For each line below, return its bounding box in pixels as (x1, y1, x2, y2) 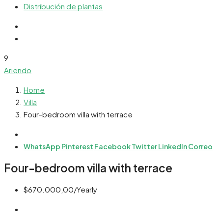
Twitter (132, 142, 158, 151)
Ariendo (4, 65, 31, 75)
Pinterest (61, 142, 93, 151)
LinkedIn (158, 142, 188, 151)
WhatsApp (24, 142, 60, 151)
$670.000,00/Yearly (24, 185, 97, 194)
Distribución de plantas (24, 1, 103, 11)
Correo (188, 142, 213, 151)
